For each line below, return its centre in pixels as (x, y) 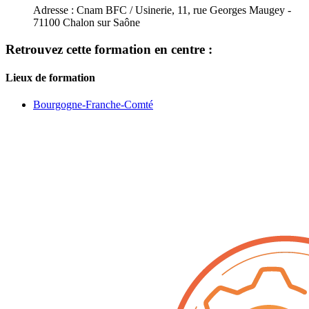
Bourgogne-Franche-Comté (93, 105)
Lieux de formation (50, 77)
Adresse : (53, 10)
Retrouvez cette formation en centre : (109, 49)
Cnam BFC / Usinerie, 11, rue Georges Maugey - (182, 10)
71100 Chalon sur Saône (87, 22)
